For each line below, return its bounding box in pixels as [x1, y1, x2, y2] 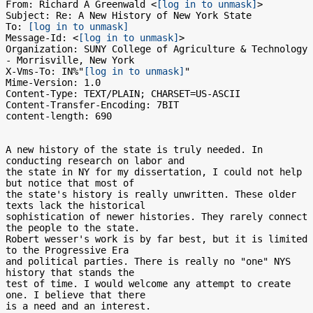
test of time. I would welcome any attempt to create [6, 278, 291, 289]
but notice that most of [6, 177, 134, 189]
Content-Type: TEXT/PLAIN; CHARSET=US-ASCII [6, 88, 240, 99]
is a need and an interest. [6, 300, 151, 312]
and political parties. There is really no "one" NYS [6, 256, 291, 267]
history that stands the [6, 267, 134, 278]
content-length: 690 [6, 110, 112, 122]
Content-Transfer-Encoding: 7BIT [6, 99, 179, 110]
